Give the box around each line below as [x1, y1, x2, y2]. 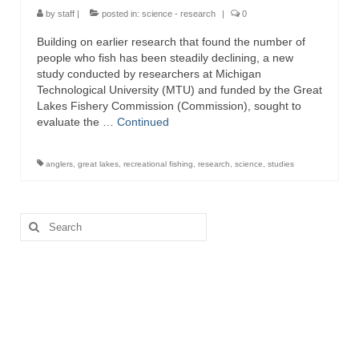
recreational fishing [123, 159, 193, 168]
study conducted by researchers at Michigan [37, 67, 261, 80]
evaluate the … [37, 115, 117, 128]
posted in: [99, 9, 142, 18]
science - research [142, 9, 216, 18]
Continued [117, 115, 169, 128]
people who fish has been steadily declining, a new [37, 51, 293, 64]
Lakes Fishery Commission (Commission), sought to [37, 99, 301, 112]
